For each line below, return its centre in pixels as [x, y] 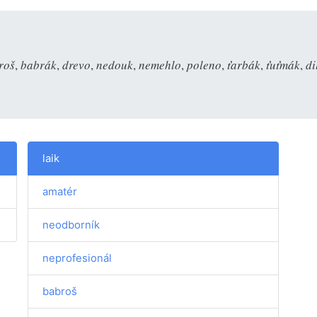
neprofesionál [77, 258]
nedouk [115, 64]
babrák [39, 64]
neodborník [71, 225]
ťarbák [244, 64]
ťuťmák [283, 64]
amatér [60, 191]
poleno [204, 64]
